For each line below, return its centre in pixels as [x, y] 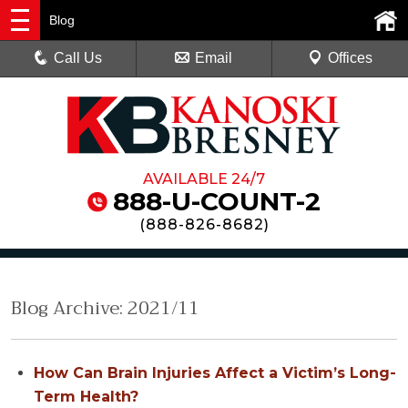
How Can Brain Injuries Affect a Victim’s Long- [215, 373]
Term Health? [86, 397]
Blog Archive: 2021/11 [105, 309]
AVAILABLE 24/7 [204, 179]
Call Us [78, 58]
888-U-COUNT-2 [217, 202]
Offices [350, 58]
